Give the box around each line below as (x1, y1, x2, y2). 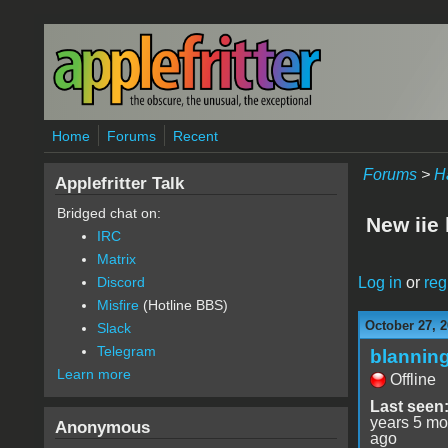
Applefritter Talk (54, 173, 184, 193)
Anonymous (54, 417, 150, 437)
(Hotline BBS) (138, 297, 228, 313)
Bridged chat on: (56, 205, 161, 221)
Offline (389, 370, 436, 388)
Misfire (96, 297, 139, 313)
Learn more (56, 366, 131, 382)
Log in (357, 273, 402, 291)
